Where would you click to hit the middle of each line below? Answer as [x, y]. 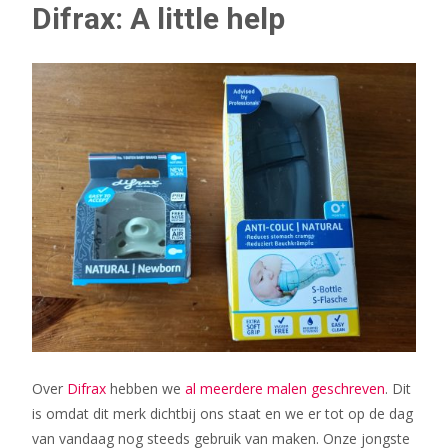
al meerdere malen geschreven [285, 388]
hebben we [145, 388]
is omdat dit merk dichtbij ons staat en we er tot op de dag [222, 413]
